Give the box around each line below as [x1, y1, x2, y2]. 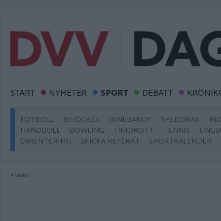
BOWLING [70, 125, 105, 135]
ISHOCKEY [63, 114, 100, 124]
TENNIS [163, 125, 190, 135]
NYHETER [49, 85, 87, 99]
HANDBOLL [20, 125, 60, 135]
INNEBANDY [109, 114, 151, 124]
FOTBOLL [20, 114, 54, 124]
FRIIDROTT [114, 125, 154, 135]
